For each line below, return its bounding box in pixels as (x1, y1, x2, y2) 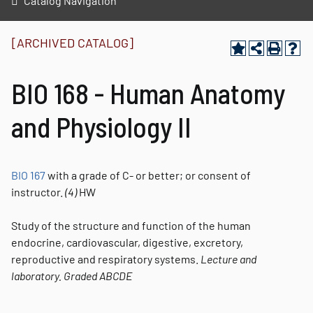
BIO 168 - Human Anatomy (11, 76, 285, 110)
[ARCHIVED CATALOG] (12, 35, 133, 50)
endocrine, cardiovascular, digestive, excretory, (11, 235, 243, 249)
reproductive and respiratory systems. (11, 252, 201, 265)
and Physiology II (11, 110, 191, 143)
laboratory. (11, 269, 61, 282)
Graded (64, 269, 97, 282)
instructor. (11, 185, 65, 198)
